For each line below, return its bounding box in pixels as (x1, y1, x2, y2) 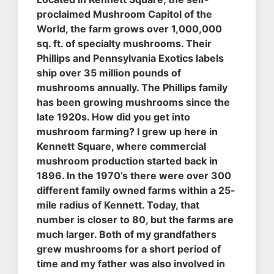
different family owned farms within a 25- (37, 184, 235, 197)
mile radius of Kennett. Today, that (37, 199, 199, 212)
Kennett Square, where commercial (37, 140, 206, 153)
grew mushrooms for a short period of (37, 243, 221, 256)
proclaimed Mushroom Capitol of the (37, 8, 212, 21)
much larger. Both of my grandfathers (37, 228, 217, 241)
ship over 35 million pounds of (37, 67, 181, 80)
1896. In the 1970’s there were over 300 (37, 169, 231, 182)
